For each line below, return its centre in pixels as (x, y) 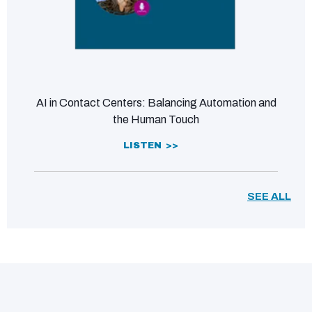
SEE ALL (269, 197)
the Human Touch (156, 120)
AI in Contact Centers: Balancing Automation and (156, 103)
